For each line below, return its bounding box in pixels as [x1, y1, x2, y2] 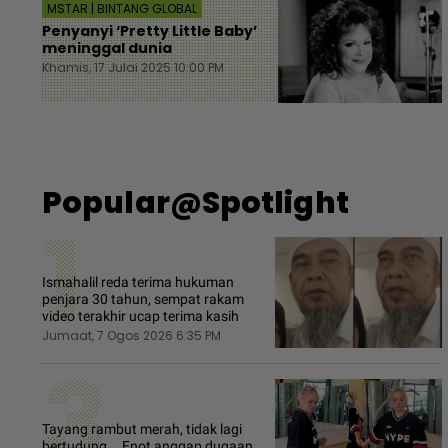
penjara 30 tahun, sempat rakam [42, 290, 244, 307]
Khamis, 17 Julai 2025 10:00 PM [42, 58, 224, 76]
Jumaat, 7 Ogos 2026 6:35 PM [42, 326, 221, 344]
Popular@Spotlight [42, 181, 349, 224]
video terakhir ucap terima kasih [42, 307, 239, 324]
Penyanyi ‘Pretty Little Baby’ [42, 20, 257, 41]
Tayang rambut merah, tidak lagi [42, 420, 242, 437]
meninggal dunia [42, 37, 172, 58]
